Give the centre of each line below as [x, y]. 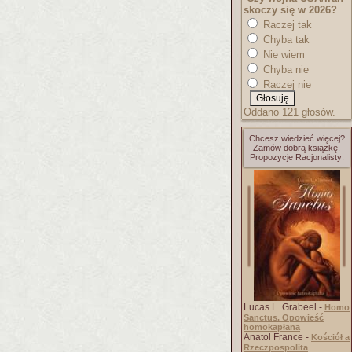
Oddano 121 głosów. [290, 112]
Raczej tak [286, 25]
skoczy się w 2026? [290, 10]
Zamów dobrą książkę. [297, 148]
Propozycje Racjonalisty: [297, 157]
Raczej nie [286, 84]
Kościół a [330, 337]
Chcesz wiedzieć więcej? [297, 138]
